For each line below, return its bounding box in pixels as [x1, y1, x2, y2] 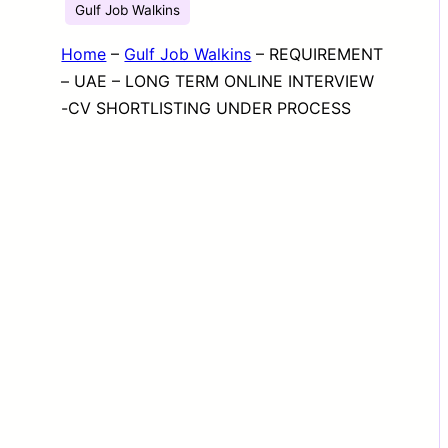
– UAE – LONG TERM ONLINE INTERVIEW [61, 71, 375, 91]
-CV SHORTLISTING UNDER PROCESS [61, 98, 352, 118]
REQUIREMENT [269, 44, 384, 64]
